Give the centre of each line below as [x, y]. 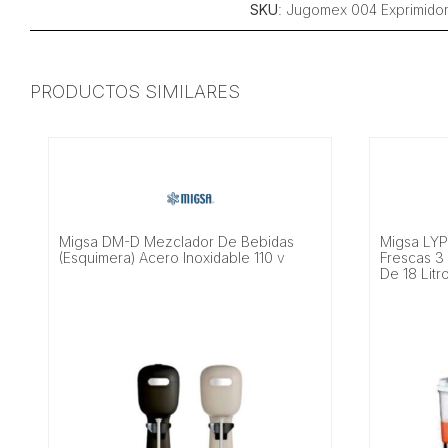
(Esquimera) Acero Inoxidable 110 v [172, 257]
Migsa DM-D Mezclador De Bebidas [177, 241]
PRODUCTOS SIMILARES [134, 91]
